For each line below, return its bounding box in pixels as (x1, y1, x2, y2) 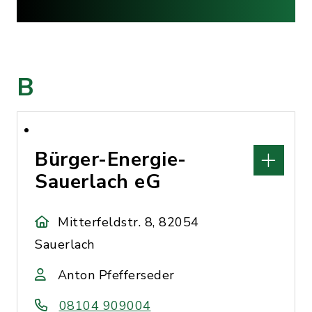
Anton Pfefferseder (57, 267, 175, 283)
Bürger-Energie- (35, 146, 187, 173)
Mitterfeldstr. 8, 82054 (58, 214, 199, 231)
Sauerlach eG (35, 169, 161, 195)
